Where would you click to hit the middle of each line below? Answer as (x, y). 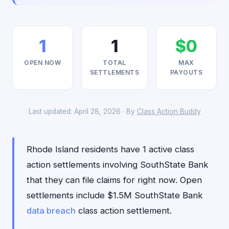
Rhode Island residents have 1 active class (110, 149)
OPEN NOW (43, 63)
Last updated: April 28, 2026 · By (83, 111)
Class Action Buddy (169, 111)
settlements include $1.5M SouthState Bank (115, 195)
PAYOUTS (186, 72)
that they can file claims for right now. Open (114, 180)
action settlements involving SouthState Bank (118, 165)
